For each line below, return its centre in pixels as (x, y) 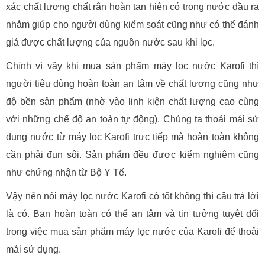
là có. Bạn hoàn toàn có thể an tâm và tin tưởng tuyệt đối (132, 214)
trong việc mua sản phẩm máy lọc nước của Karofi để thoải (132, 231)
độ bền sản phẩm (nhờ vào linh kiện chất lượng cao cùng (132, 101)
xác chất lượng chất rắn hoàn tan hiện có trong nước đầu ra (132, 7)
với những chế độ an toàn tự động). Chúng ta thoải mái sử (132, 119)
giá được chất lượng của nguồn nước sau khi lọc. (110, 42)
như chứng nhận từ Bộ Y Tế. (66, 172)
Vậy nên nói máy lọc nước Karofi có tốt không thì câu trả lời (132, 196)
